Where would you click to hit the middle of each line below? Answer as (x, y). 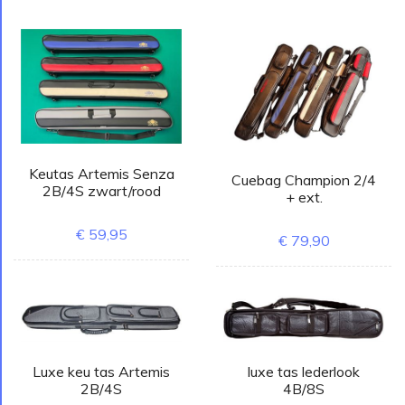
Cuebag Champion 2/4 (304, 179)
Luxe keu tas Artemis (101, 372)
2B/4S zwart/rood (101, 191)
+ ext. (304, 197)
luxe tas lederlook (304, 372)
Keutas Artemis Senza (101, 174)
